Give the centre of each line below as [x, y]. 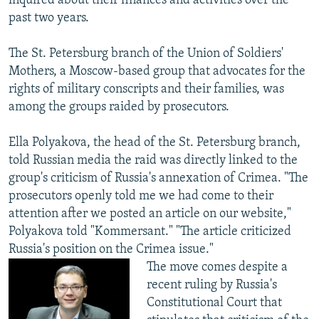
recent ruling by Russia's [211, 286]
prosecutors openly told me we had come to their [141, 197]
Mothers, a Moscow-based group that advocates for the [157, 72]
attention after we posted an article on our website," [150, 214]
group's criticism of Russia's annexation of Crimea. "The [158, 179]
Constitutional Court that [214, 303]
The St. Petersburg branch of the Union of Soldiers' [146, 54]
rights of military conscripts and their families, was [146, 90]
